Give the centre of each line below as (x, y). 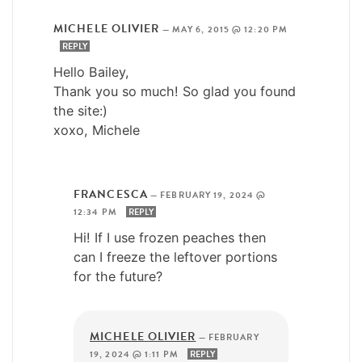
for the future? (118, 276)
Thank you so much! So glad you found (175, 91)
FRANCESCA (111, 194)
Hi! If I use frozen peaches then (170, 237)
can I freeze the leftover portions (175, 257)
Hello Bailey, (91, 72)
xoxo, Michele (97, 130)
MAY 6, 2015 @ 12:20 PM (230, 29)
